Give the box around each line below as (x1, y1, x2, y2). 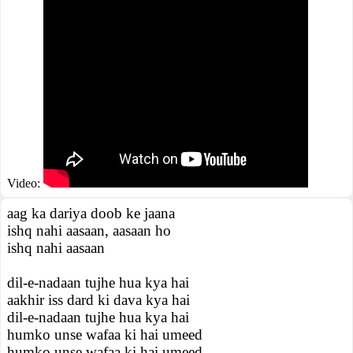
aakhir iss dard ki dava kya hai (7, 292, 190, 308)
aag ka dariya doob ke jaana (7, 205, 175, 221)
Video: (7, 176, 43, 190)
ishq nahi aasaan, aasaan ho (7, 222, 171, 239)
